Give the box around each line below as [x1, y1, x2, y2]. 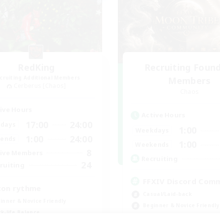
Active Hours [141, 110, 186, 119]
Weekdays [135, 126, 169, 135]
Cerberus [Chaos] [13, 82, 66, 90]
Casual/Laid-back [143, 191, 192, 197]
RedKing [18, 61, 55, 73]
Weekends [135, 140, 169, 149]
